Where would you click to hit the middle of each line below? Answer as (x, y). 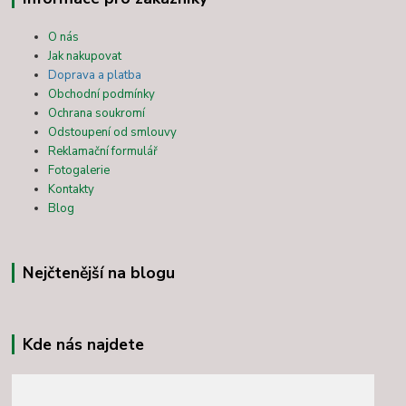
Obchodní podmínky (102, 95)
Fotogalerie (79, 171)
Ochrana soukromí (97, 114)
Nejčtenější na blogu (98, 273)
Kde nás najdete (83, 345)
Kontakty (72, 190)
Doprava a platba (95, 76)
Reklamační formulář (103, 152)
